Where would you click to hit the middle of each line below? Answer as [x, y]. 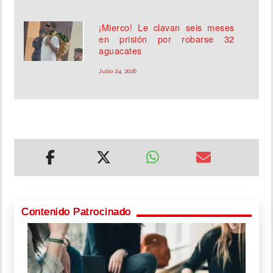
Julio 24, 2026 [118, 71]
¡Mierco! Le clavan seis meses [167, 27]
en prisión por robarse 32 [167, 39]
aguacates [120, 51]
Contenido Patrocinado [76, 212]
